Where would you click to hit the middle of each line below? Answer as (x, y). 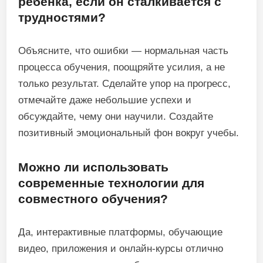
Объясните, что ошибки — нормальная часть (124, 51)
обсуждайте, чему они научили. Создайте (116, 117)
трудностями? (62, 17)
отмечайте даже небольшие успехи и (105, 100)
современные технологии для (112, 183)
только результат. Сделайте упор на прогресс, (125, 84)
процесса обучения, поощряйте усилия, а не (122, 67)
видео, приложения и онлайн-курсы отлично (121, 249)
